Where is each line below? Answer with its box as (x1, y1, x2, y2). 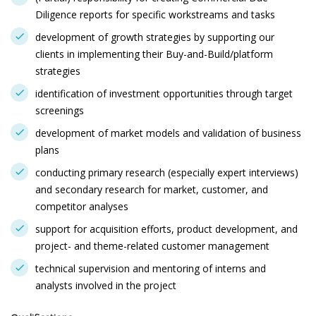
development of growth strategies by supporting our (35, 30, 274, 44)
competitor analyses (35, 200, 128, 213)
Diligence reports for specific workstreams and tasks (35, 8, 275, 21)
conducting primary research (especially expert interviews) (35, 166, 298, 179)
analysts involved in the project (35, 279, 176, 292)
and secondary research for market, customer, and (35, 183, 268, 196)
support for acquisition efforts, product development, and (35, 222, 298, 236)
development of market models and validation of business (35, 126, 301, 140)
